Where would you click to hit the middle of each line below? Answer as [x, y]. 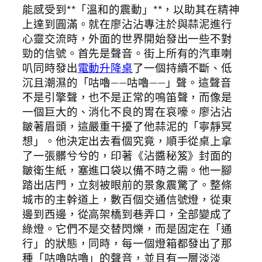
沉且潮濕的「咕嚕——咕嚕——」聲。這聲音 [127, 83]
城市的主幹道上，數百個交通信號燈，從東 [127, 200]
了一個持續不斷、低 [183, 68]
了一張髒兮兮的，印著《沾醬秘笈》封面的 [127, 156]
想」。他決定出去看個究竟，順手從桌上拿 [127, 141]
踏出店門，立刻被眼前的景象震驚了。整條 [127, 185]
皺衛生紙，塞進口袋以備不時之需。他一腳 [127, 170]
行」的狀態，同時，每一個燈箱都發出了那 [127, 244]
